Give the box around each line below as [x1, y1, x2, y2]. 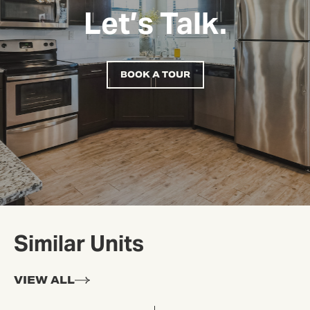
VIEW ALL [14, 273, 75, 287]
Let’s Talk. [83, 4, 227, 42]
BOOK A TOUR [120, 69, 190, 80]
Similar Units [14, 230, 144, 258]
